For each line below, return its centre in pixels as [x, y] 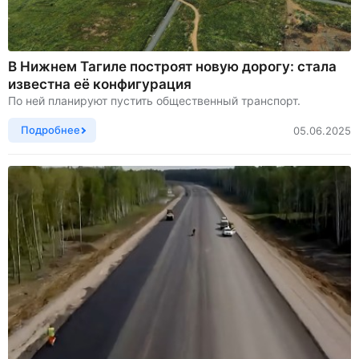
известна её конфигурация [100, 85]
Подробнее [50, 130]
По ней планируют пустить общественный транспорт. [154, 101]
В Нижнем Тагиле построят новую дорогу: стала [172, 67]
